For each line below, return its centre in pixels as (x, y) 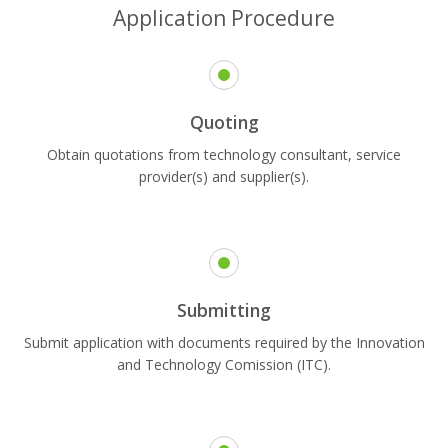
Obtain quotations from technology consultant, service (224, 155)
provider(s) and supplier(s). (224, 177)
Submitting (224, 310)
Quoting (224, 122)
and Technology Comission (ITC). (224, 365)
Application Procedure (224, 18)
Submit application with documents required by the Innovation (224, 343)
